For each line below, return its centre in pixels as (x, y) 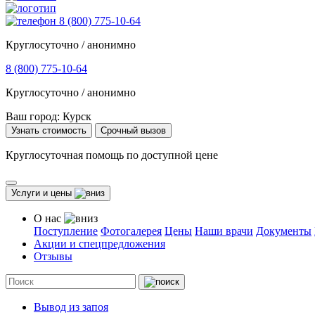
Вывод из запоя (71, 307)
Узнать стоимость (49, 130)
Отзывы (53, 256)
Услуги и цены (43, 193)
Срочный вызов (133, 130)
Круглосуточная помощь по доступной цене (112, 155)
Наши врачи (224, 231)
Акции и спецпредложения (99, 244)
